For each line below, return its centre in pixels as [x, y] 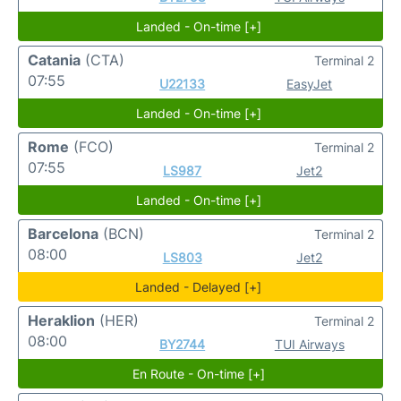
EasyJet [310, 84]
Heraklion [61, 320]
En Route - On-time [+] [198, 374]
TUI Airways [309, 344]
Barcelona [63, 234]
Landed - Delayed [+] [199, 287]
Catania [54, 60]
